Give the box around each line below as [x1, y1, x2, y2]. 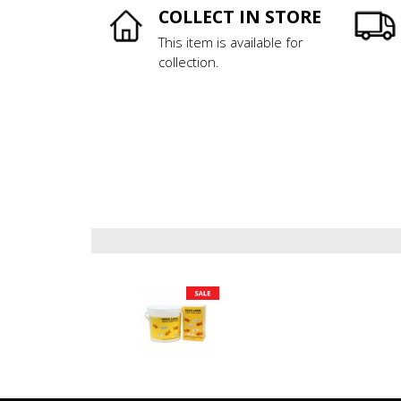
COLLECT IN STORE [158, 4, 321, 30]
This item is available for [158, 33, 303, 52]
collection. [158, 53, 219, 72]
